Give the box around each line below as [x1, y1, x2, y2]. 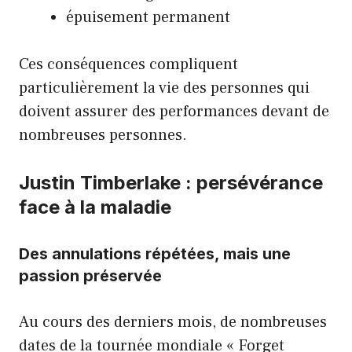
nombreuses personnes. [19, 124, 187, 145]
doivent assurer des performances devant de [19, 101, 329, 122]
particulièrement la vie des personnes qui [19, 77, 310, 98]
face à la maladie [19, 195, 171, 218]
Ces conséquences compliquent [19, 53, 238, 75]
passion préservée [19, 266, 162, 285]
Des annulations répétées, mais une [19, 244, 291, 263]
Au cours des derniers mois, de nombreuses [19, 311, 327, 332]
